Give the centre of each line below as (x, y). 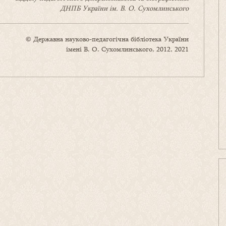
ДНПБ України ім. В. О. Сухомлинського (124, 8)
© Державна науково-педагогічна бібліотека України (107, 39)
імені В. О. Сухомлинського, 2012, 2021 (127, 49)
